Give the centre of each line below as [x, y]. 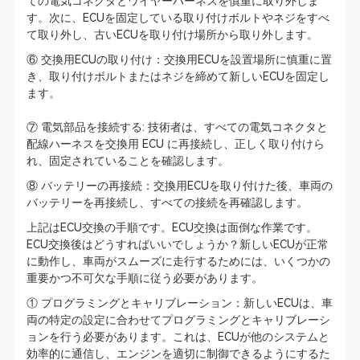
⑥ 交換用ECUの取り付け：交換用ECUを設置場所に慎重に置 [179, 59]
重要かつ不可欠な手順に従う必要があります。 [144, 278]
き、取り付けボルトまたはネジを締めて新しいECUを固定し [178, 76]
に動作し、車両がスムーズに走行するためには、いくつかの [178, 261]
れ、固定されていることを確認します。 [127, 161]
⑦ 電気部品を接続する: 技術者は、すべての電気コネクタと [177, 127]
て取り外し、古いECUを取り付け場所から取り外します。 [172, 35]
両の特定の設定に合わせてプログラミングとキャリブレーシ [178, 320]
